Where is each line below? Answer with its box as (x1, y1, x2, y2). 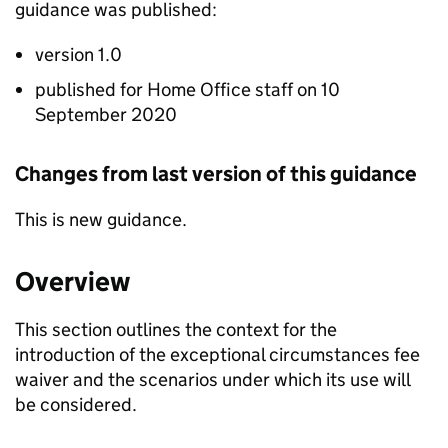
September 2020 (35, 103, 177, 127)
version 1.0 (35, 43, 122, 67)
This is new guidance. (15, 208, 187, 232)
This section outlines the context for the (15, 318, 337, 342)
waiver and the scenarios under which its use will (15, 368, 410, 392)
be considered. (15, 393, 137, 417)
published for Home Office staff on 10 (35, 78, 340, 102)
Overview (15, 265, 130, 299)
